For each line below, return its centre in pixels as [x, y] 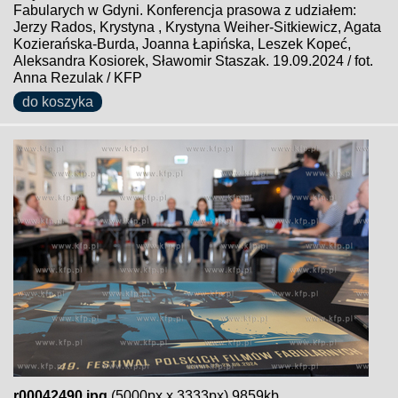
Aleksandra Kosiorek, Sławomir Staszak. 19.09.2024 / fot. [193, 61]
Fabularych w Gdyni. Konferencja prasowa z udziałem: [185, 10]
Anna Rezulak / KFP [78, 78]
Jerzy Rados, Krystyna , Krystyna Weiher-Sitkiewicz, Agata [197, 27]
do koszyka [58, 102]
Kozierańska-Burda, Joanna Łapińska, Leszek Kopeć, [182, 44]
